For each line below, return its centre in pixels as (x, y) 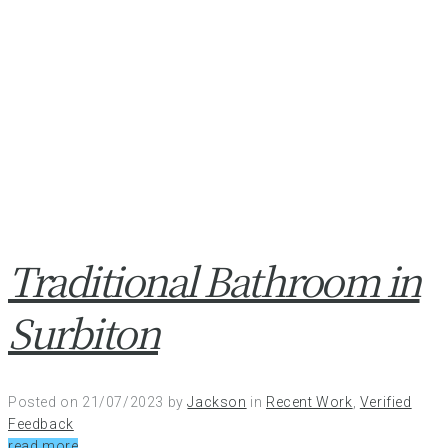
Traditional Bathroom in (214, 279)
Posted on (45, 401)
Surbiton (83, 331)
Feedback (41, 423)
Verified (385, 401)
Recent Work (309, 401)
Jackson (217, 401)
